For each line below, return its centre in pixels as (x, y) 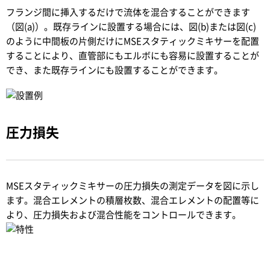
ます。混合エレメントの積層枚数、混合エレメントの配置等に (133, 200)
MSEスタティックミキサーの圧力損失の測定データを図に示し (133, 186)
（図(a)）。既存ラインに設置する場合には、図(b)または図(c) (131, 27)
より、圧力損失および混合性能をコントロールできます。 (124, 215)
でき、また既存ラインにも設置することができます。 (115, 70)
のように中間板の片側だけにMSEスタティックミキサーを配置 (133, 41)
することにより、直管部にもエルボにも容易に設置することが (133, 56)
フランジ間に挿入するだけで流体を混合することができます (128, 12)
